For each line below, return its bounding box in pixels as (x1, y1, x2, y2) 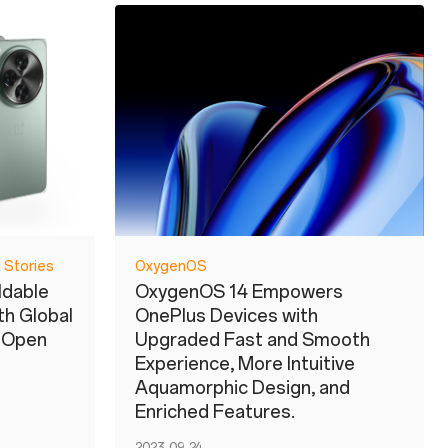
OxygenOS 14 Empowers (135, 281, 343, 304)
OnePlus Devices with (135, 305, 318, 328)
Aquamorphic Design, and (135, 377, 350, 400)
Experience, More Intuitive (135, 353, 355, 376)
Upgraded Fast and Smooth (135, 329, 370, 352)
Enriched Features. (135, 401, 295, 424)
